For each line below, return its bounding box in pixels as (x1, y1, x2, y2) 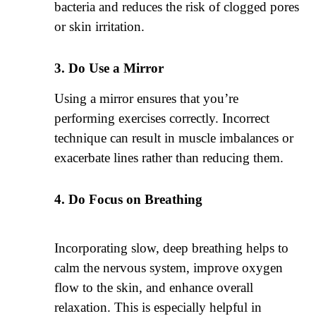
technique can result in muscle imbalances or (54, 130, 294, 145)
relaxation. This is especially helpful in (54, 299, 262, 315)
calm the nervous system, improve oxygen (54, 260, 284, 275)
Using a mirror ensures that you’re (54, 90, 239, 106)
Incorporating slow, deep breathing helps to (54, 240, 289, 255)
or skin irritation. (54, 18, 145, 34)
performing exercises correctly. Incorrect (54, 110, 270, 126)
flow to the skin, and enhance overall (54, 279, 254, 295)
